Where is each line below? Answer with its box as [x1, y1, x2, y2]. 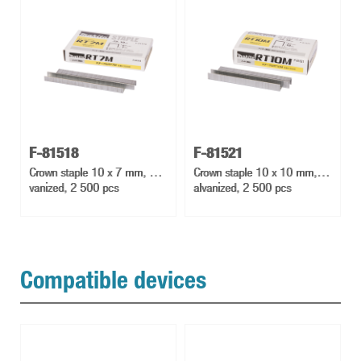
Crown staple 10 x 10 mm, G [193, 164, 327, 180]
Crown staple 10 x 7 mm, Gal [29, 164, 164, 180]
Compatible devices [20, 272, 206, 297]
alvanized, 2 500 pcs [193, 180, 291, 196]
